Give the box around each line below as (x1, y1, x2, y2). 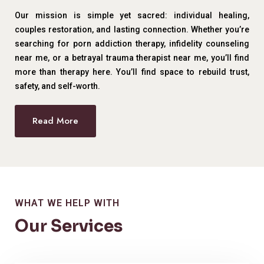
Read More (32, 114, 78, 127)
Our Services (15, 216, 123, 236)
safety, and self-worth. (15, 81, 100, 91)
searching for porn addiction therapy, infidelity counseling (15, 39, 249, 48)
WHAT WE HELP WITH (15, 197, 120, 209)
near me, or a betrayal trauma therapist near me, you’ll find (15, 53, 249, 62)
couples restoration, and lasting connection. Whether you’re (15, 25, 249, 34)
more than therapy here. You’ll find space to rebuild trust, (15, 67, 249, 77)
